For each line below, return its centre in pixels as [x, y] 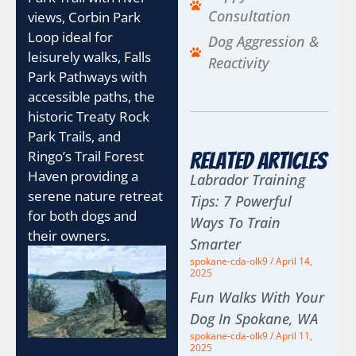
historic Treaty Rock [89, 116]
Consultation [249, 15]
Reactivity [238, 62]
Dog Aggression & [263, 41]
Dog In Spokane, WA [254, 319]
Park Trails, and [74, 136]
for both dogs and [82, 216]
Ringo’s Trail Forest [86, 156]
